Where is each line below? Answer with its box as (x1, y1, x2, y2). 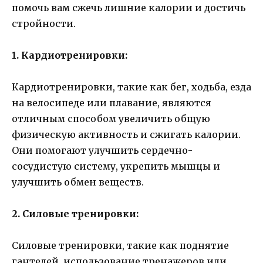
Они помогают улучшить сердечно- (12, 144, 193, 157)
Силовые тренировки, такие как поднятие (12, 240, 229, 252)
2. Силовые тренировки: (12, 208, 139, 220)
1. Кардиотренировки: (12, 49, 127, 61)
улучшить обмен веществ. (12, 176, 144, 188)
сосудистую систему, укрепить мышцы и (12, 160, 220, 173)
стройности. (12, 17, 76, 29)
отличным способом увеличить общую (12, 113, 210, 125)
